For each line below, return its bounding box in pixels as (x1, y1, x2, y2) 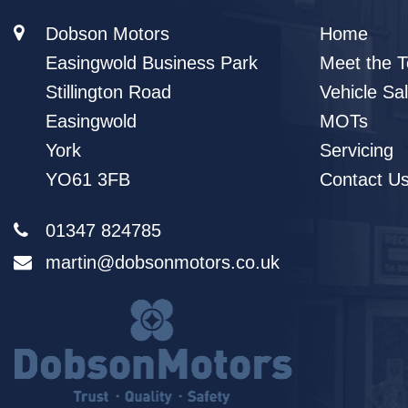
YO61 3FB (46, 169, 130, 189)
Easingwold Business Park (46, 53, 258, 73)
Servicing (320, 140, 393, 160)
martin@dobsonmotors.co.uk (46, 252, 280, 272)
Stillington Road (46, 82, 171, 102)
